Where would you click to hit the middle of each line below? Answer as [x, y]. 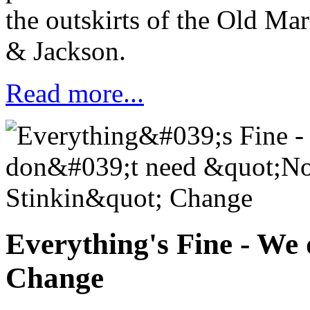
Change [55, 278]
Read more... [75, 93]
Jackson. [76, 51]
